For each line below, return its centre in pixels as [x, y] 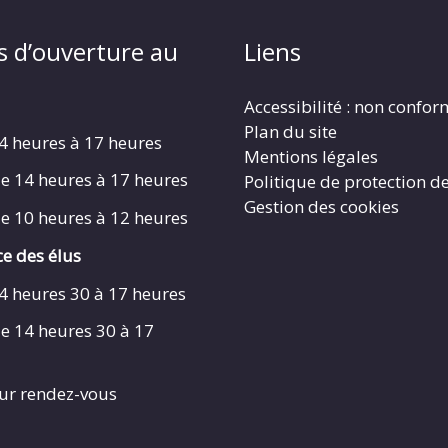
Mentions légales [311, 156]
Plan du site [290, 131]
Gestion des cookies [321, 206]
